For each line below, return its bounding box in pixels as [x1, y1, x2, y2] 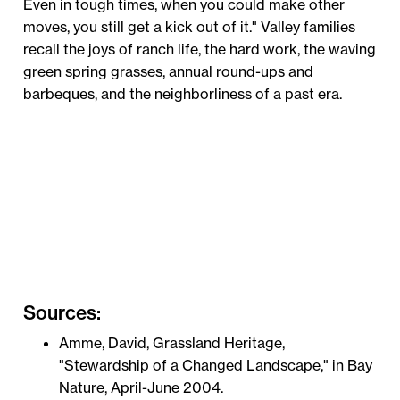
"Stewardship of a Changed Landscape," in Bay [59, 356, 373, 375]
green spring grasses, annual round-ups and [23, 62, 314, 80]
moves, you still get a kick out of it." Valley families [23, 17, 356, 36]
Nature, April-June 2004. [59, 379, 224, 397]
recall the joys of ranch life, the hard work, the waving [23, 39, 377, 58]
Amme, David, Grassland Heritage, [59, 334, 286, 353]
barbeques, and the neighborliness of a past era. [23, 84, 343, 103]
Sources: [23, 300, 102, 324]
